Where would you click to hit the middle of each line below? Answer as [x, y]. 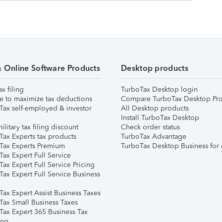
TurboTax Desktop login [159, 89]
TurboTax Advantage [154, 137]
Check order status [150, 127]
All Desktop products [155, 108]
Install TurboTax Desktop [160, 118]
